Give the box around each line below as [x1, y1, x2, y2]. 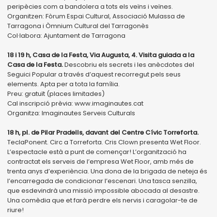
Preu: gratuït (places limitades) [7, 89, 105, 98]
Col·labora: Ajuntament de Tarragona [7, 31, 125, 40]
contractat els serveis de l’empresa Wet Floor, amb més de [7, 156, 194, 166]
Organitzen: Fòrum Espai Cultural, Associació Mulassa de [7, 11, 185, 21]
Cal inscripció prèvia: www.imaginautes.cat [7, 98, 143, 108]
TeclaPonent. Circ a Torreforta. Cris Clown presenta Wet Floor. [7, 137, 201, 147]
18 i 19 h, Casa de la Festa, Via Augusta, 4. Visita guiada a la [7, 50, 194, 60]
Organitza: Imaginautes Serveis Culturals [7, 108, 135, 118]
